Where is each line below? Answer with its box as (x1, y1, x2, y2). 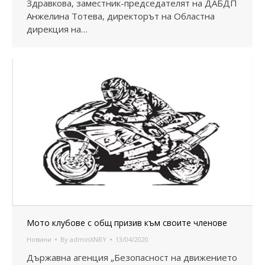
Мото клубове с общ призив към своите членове (27, 217, 227, 229)
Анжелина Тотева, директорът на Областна (27, 10, 215, 22)
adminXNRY (70, 235, 106, 244)
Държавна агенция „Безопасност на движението (27, 251, 237, 264)
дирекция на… (27, 23, 88, 35)
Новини (27, 235, 51, 244)
